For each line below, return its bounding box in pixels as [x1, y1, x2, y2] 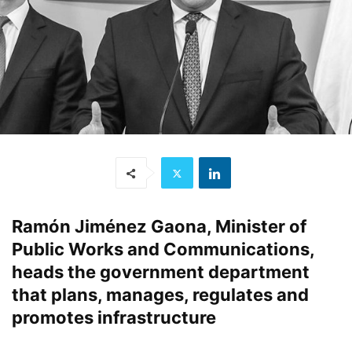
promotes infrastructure [12, 307, 216, 328]
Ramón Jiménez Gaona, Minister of [12, 216, 306, 237]
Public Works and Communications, [12, 239, 314, 260]
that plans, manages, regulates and [12, 284, 309, 306]
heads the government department [12, 262, 310, 283]
